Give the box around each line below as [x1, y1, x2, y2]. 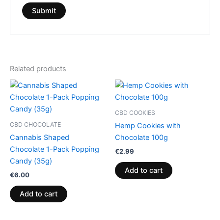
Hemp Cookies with [115, 121, 181, 131]
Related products [10, 64, 66, 74]
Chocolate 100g [115, 133, 168, 142]
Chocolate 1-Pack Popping [10, 145, 99, 154]
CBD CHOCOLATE [10, 121, 61, 129]
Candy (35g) [10, 157, 52, 166]
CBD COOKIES [115, 109, 155, 117]
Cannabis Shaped [10, 133, 69, 142]
